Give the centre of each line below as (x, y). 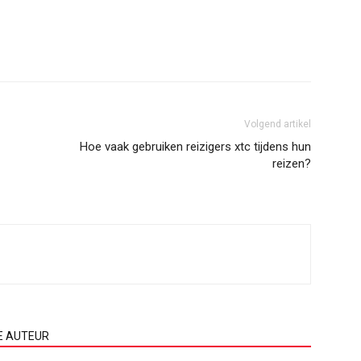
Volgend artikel (278, 124)
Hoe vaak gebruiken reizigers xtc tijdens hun (195, 147)
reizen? (292, 164)
